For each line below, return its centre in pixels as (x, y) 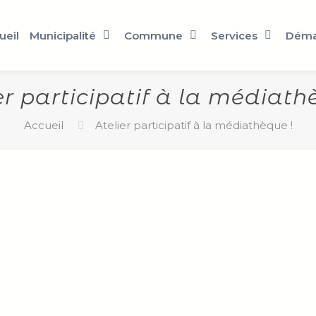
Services (234, 35)
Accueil (43, 125)
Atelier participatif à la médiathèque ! (194, 125)
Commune (153, 35)
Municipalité (63, 35)
